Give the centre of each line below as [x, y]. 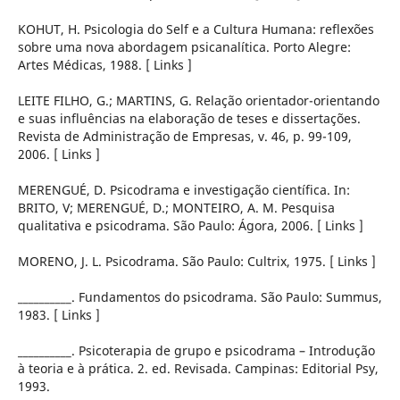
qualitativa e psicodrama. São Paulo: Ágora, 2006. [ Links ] [190, 226]
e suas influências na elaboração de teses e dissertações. [189, 119]
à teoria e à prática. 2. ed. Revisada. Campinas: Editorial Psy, [198, 369]
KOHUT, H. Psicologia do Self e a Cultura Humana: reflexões [196, 29]
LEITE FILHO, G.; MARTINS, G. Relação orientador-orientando [198, 101]
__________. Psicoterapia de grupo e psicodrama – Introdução [196, 351]
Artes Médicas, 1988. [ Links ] [104, 65]
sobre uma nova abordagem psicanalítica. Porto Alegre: [184, 47]
